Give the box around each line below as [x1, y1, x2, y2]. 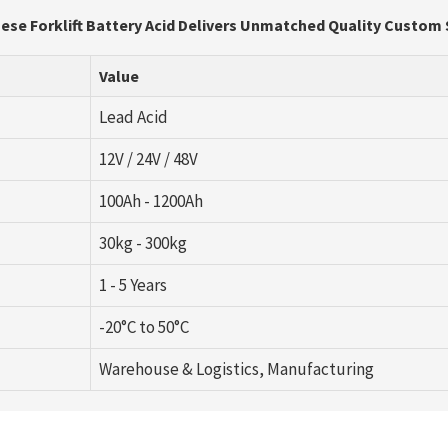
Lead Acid [98, 105, 168, 128]
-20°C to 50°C [98, 315, 189, 338]
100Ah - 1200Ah [98, 189, 203, 212]
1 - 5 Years [98, 273, 167, 296]
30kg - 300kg [98, 231, 187, 254]
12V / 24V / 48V [98, 147, 198, 170]
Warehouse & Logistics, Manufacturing [98, 357, 374, 380]
